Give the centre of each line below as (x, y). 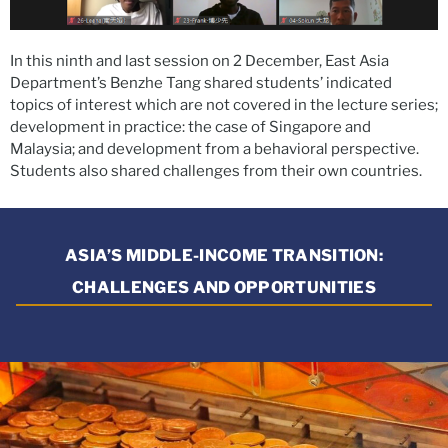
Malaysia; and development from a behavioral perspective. (214, 148)
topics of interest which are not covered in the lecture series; (224, 104)
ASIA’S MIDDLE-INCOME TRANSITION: (224, 255)
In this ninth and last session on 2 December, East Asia (199, 60)
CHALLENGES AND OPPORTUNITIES (224, 287)
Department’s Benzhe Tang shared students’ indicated (201, 82)
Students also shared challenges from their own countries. (217, 170)
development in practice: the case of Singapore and (190, 126)
